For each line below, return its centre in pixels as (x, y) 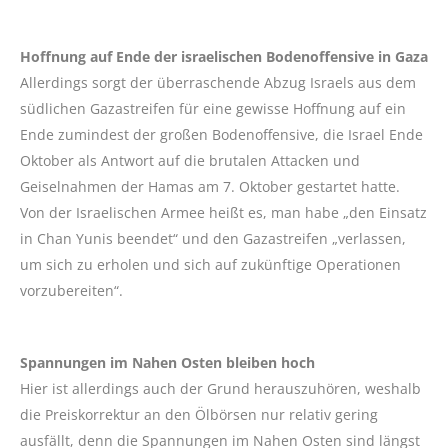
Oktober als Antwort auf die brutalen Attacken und (190, 160)
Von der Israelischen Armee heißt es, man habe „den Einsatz (223, 212)
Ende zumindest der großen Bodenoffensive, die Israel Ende (221, 134)
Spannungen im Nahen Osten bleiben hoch (167, 362)
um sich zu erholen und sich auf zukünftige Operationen (210, 264)
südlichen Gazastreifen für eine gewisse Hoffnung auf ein (213, 108)
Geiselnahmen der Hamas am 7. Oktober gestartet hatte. (210, 186)
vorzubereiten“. (71, 290)
